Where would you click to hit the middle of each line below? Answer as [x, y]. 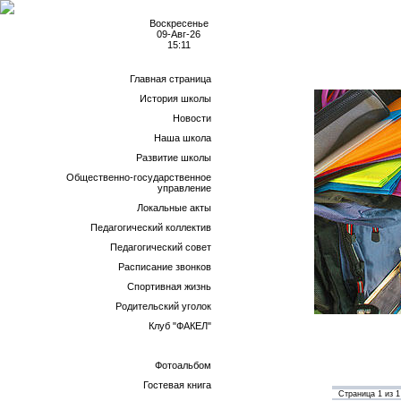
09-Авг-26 [179, 34]
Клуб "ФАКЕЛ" [180, 326]
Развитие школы [174, 158]
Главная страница [171, 79]
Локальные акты [174, 208]
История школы [175, 98]
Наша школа [183, 138]
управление [184, 188]
